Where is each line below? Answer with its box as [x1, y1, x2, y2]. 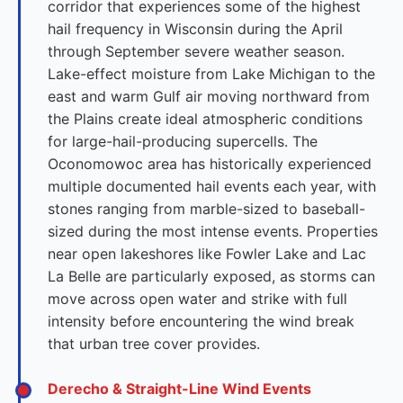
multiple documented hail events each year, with [48, 177, 376, 195]
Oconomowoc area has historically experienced [48, 155, 372, 173]
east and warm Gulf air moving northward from [48, 87, 370, 105]
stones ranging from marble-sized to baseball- [48, 200, 365, 218]
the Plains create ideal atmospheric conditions [48, 110, 363, 128]
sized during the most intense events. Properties [48, 222, 378, 240]
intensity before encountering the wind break [48, 312, 354, 330]
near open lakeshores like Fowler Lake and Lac [48, 245, 366, 263]
